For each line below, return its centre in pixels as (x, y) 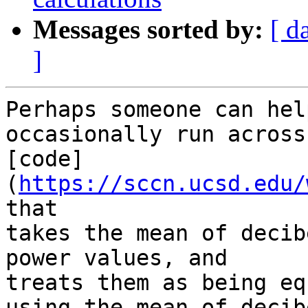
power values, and (123, 258)
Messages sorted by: (148, 30)
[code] (45, 159)
